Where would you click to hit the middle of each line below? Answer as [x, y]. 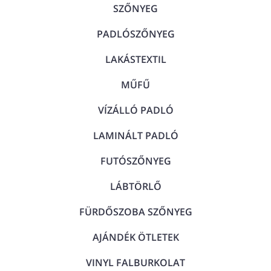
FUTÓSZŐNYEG [135, 161]
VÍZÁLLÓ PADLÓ [135, 110]
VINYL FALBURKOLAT [135, 263]
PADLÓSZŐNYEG [135, 34]
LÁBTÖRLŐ [135, 186]
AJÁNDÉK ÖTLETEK [135, 237]
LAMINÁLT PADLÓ [135, 135]
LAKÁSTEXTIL [135, 59]
